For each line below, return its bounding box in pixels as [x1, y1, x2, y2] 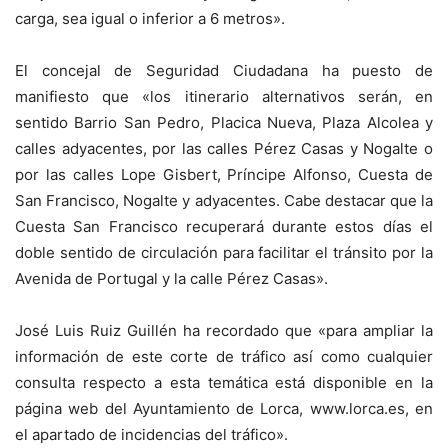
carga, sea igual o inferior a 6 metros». [15, 8, 285, 28]
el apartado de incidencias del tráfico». [15, 424, 288, 444]
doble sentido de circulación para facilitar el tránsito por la [15, 242, 433, 262]
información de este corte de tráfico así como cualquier [15, 346, 433, 366]
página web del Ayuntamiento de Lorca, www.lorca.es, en [15, 398, 433, 418]
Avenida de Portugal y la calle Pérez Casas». [15, 268, 328, 288]
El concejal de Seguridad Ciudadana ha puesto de [15, 60, 433, 80]
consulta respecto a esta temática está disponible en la [15, 372, 433, 392]
